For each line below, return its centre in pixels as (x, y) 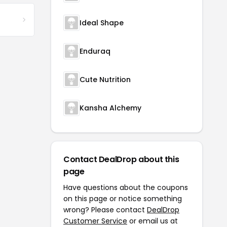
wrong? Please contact (105, 210)
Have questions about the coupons (126, 188)
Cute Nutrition (105, 80)
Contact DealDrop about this (121, 160)
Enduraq (95, 51)
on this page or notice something (123, 199)
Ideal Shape (102, 23)
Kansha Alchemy (110, 108)
